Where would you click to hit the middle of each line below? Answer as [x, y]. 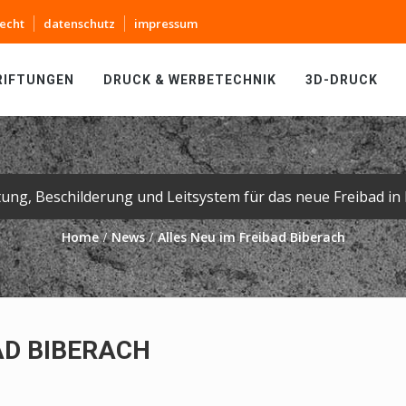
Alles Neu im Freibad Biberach [251, 237]
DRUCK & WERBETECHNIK [190, 80]
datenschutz [79, 24]
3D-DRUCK [342, 80]
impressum [166, 24]
